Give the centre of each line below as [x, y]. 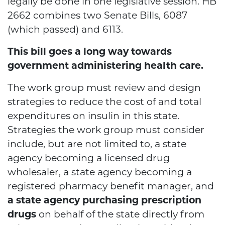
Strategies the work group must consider [106, 130]
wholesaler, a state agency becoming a [100, 172]
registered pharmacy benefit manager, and [111, 186]
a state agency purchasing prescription [104, 200]
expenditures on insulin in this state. [93, 116]
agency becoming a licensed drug [89, 158]
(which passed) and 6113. [67, 30]
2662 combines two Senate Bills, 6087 [97, 16]
